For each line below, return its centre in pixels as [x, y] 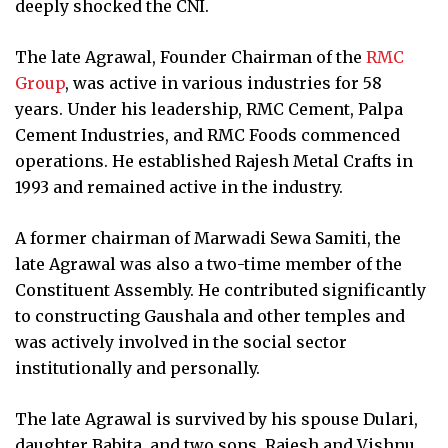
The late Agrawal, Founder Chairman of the [190, 56]
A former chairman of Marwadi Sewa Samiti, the [208, 237]
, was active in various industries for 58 [223, 82]
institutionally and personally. [137, 367]
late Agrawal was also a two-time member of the [208, 263]
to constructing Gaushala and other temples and [210, 315]
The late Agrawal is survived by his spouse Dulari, [216, 418]
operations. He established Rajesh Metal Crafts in [214, 160]
